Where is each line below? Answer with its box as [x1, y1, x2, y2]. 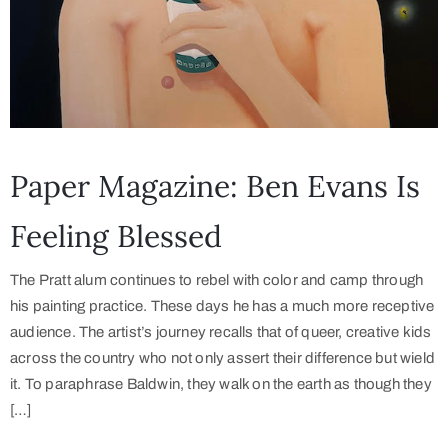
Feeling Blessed [10, 216, 222, 255]
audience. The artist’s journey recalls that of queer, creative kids [10, 323, 432, 340]
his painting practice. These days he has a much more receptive [10, 297, 435, 314]
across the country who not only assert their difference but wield [10, 349, 436, 366]
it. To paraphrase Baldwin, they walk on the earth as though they [10, 375, 432, 392]
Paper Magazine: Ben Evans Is [10, 166, 420, 205]
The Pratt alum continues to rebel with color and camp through [10, 271, 424, 288]
